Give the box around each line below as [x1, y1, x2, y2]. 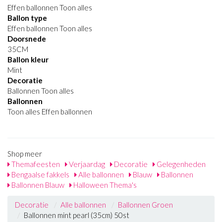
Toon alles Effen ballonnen [7, 107, 92, 116]
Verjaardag [67, 160, 105, 168]
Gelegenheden [155, 160, 206, 168]
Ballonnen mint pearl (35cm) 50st [24, 210, 129, 220]
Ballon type [7, 13, 47, 22]
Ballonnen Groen [118, 200, 173, 209]
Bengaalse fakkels [10, 170, 69, 179]
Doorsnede [7, 34, 46, 43]
